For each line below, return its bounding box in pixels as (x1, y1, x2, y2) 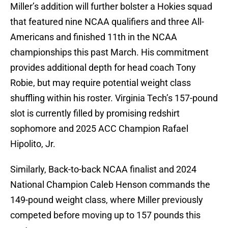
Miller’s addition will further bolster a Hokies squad (10, 1, 212, 12)
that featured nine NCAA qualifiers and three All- (10, 16, 204, 27)
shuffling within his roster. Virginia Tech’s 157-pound (10, 93, 218, 104)
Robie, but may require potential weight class (10, 77, 191, 89)
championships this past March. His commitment (10, 47, 209, 58)
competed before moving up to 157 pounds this (10, 210, 201, 221)
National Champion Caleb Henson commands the (10, 179, 210, 190)
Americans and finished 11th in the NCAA (10, 32, 177, 43)
